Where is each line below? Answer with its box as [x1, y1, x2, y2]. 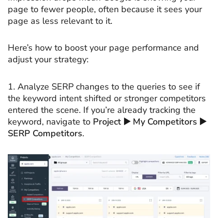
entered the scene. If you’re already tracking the [8, 104, 196, 116]
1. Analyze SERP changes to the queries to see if [8, 80, 200, 92]
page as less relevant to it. [8, 15, 112, 27]
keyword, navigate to [8, 115, 93, 127]
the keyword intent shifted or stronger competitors [8, 92, 206, 104]
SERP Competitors [8, 127, 82, 139]
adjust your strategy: [8, 54, 89, 66]
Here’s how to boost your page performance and [8, 42, 199, 54]
